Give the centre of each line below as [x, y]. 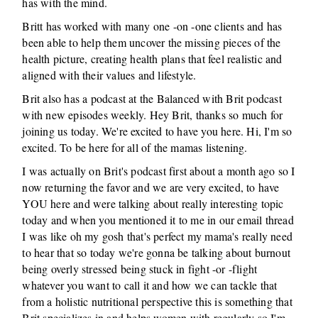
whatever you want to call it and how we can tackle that [150, 285]
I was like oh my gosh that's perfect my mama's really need [158, 236]
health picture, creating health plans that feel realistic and [152, 59]
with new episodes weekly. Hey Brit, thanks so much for [153, 115]
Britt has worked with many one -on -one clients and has [152, 26]
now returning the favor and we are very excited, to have [151, 187]
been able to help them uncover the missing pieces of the [152, 42]
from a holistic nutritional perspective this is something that [157, 301]
